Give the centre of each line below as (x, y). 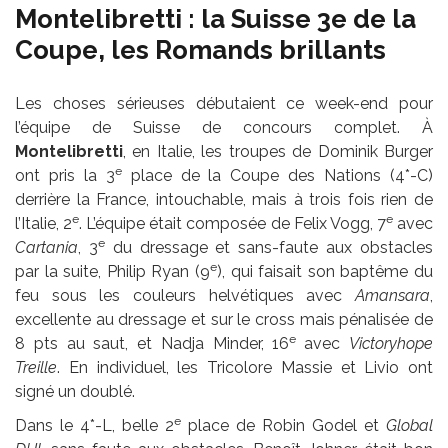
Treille (36, 368)
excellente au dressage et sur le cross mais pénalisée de (224, 320)
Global (410, 426)
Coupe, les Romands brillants (200, 50)
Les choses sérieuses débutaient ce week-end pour (224, 104)
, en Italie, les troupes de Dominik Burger (278, 152)
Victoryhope (391, 344)
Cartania (46, 248)
